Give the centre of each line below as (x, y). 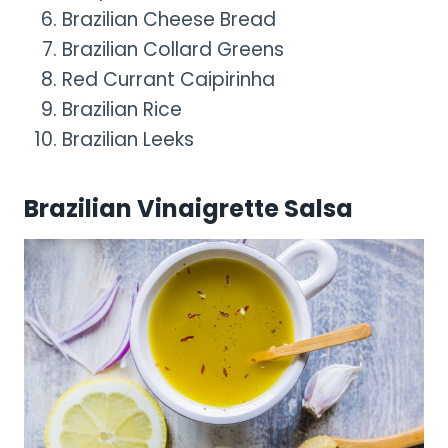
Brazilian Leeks (128, 139)
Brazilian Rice (122, 109)
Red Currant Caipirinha (168, 79)
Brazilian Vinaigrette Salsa (188, 208)
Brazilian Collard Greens (173, 49)
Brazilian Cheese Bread (169, 19)
